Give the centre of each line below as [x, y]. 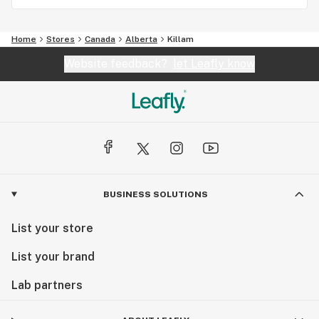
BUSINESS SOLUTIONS [155, 194]
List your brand [53, 257]
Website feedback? [119, 64]
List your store [52, 228]
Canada [100, 39]
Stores [61, 39]
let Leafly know [214, 64]
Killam [181, 39]
